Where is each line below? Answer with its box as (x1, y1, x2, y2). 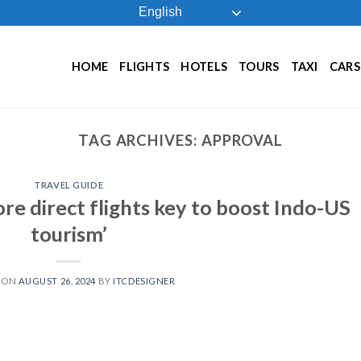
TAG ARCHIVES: (77, 131, 201, 149)
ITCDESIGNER (113, 275, 176, 286)
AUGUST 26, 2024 (18, 275, 97, 286)
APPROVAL (201, 131, 284, 149)
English (135, 5, 182, 19)
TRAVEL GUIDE (34, 180, 104, 191)
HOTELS (180, 59, 228, 73)
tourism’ (30, 221, 107, 246)
